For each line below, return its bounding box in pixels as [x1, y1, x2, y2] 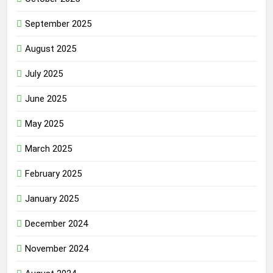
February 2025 [25, 168, 82, 180]
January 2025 [25, 193, 79, 205]
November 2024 [25, 243, 88, 255]
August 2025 [25, 43, 76, 55]
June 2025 [25, 93, 66, 105]
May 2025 [25, 118, 63, 130]
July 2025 [25, 68, 63, 80]
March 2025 [25, 143, 72, 155]
